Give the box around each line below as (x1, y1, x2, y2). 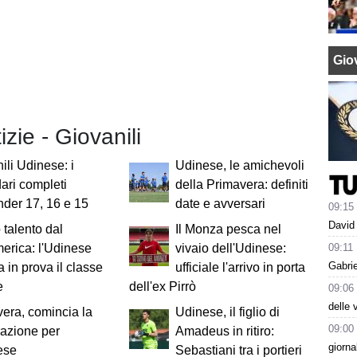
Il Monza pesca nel (175, 222, 281, 237)
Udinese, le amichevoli (175, 159, 304, 173)
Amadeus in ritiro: (175, 324, 274, 339)
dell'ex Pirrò (128, 280, 196, 294)
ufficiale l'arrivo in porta (175, 261, 305, 275)
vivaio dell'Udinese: (175, 241, 286, 256)
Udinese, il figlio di (175, 305, 280, 320)
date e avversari (175, 197, 265, 211)
